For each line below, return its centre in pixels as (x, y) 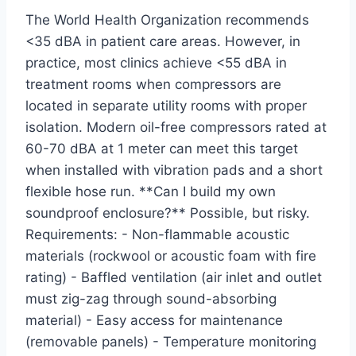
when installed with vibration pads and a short (174, 170)
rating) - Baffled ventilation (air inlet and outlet (174, 278)
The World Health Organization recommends (167, 20)
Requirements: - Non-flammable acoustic (157, 235)
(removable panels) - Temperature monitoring (171, 342)
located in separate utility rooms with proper (166, 106)
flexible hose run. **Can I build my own (151, 192)
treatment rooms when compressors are (153, 85)
